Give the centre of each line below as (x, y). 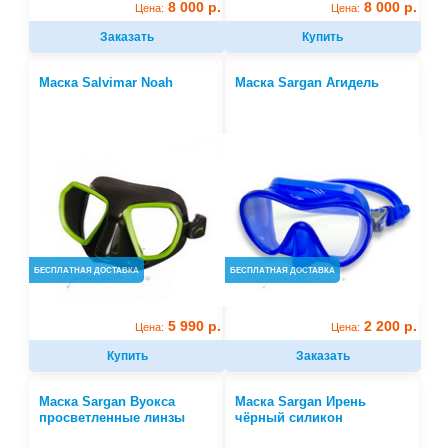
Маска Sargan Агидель (306, 83)
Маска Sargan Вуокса (107, 402)
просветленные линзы (112, 418)
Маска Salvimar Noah (106, 83)
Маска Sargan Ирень (300, 402)
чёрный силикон (288, 418)
